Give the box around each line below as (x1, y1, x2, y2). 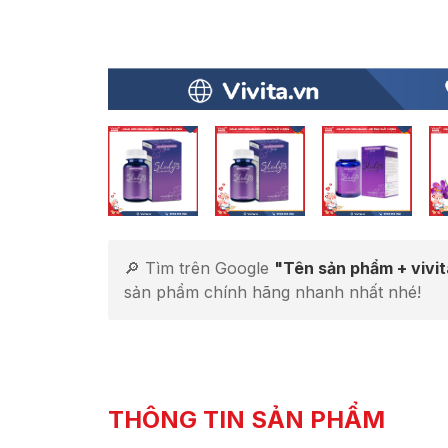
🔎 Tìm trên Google (124, 258, 274, 278)
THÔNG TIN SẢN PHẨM (108, 405, 385, 434)
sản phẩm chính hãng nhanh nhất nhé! (124, 282, 421, 302)
